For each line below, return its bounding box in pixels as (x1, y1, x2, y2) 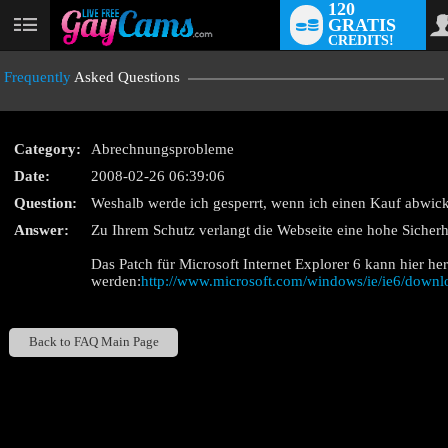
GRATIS (328, 15, 397, 35)
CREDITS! (328, 33, 395, 48)
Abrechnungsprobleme (91, 141, 235, 157)
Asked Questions (71, 69, 181, 85)
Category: (14, 141, 82, 157)
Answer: (14, 222, 70, 238)
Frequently (4, 69, 72, 85)
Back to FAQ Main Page (28, 335, 159, 350)
